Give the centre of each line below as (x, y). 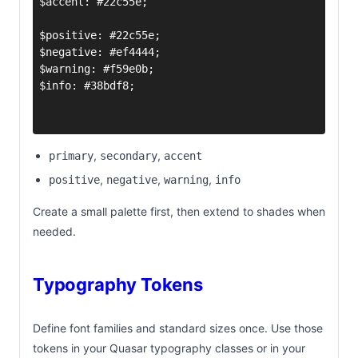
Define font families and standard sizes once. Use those (178, 328)
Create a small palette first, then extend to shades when (179, 211)
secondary (129, 155)
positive (74, 179)
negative (132, 179)
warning (186, 179)
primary (71, 155)
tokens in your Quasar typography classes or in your (169, 348)
